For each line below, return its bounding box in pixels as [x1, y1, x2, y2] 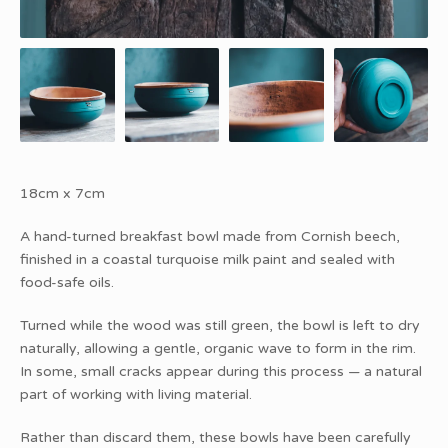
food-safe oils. [20, 274, 114, 292]
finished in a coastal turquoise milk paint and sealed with [20, 251, 395, 269]
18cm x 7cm [20, 185, 105, 203]
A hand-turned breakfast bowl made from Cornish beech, [20, 228, 400, 246]
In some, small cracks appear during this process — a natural [20, 363, 422, 381]
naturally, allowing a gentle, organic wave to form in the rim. [20, 340, 416, 358]
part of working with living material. [20, 386, 252, 404]
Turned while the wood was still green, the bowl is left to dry [20, 317, 420, 335]
